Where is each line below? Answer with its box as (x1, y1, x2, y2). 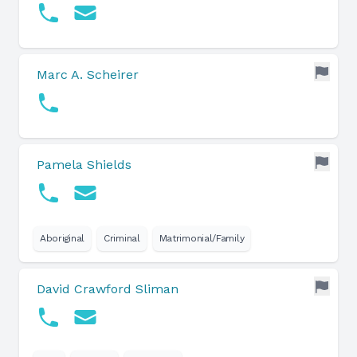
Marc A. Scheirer (37, 67, 139, 82)
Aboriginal (40, 233, 84, 244)
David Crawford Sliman (37, 281, 178, 296)
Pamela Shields (37, 157, 131, 172)
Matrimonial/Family (159, 233, 245, 244)
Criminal (104, 233, 140, 244)
